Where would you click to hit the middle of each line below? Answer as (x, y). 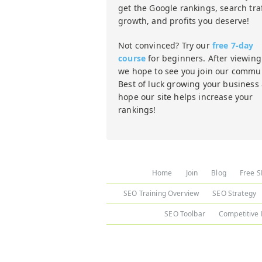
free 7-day (233, 45)
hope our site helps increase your (186, 97)
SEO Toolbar (185, 214)
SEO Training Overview (161, 193)
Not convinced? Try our (165, 45)
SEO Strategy (234, 193)
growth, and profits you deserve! (184, 21)
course (132, 58)
